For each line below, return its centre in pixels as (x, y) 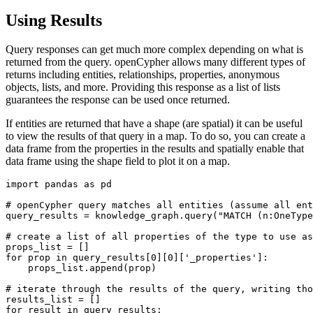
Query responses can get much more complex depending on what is (154, 50)
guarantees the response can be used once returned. (118, 100)
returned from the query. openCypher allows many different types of (155, 62)
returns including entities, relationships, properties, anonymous (143, 75)
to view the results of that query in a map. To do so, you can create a (155, 136)
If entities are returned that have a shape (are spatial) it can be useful (154, 124)
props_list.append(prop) (81, 268)
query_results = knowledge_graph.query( (112, 216)
